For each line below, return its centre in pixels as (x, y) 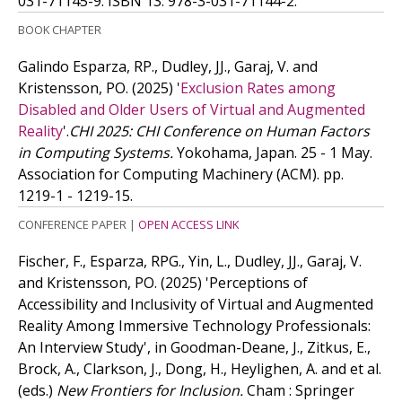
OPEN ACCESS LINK (188, 224)
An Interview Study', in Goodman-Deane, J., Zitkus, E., (194, 347)
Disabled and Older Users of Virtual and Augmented (192, 109)
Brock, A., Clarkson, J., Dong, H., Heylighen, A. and (184, 369)
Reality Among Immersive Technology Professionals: (194, 326)
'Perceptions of (257, 283)
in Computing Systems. (96, 153)
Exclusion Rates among (258, 88)
